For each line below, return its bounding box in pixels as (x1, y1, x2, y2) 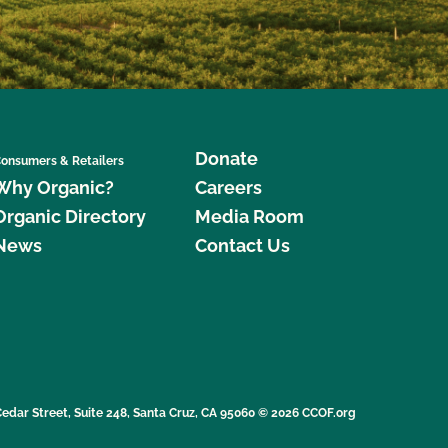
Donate (194, 147, 258, 169)
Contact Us (194, 234, 290, 256)
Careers (194, 176, 262, 198)
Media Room (194, 205, 304, 227)
